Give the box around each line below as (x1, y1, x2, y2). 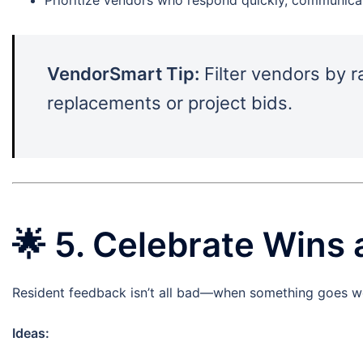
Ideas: (12, 325, 49, 342)
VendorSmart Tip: (47, 62, 199, 84)
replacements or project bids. (47, 92, 293, 113)
